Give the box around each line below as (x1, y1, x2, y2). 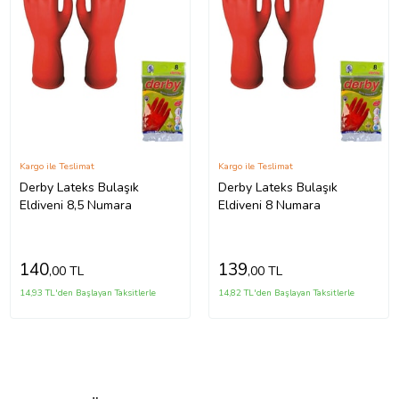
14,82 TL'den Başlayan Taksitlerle (218, 286, 354, 299)
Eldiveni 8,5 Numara (19, 196, 132, 214)
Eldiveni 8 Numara (218, 196, 321, 214)
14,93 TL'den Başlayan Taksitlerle (19, 286, 156, 299)
